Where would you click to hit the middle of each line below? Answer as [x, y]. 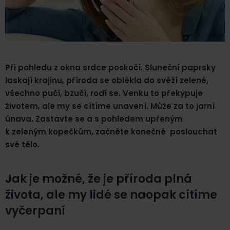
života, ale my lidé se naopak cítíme [111, 195]
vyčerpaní [35, 210]
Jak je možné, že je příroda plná [99, 179]
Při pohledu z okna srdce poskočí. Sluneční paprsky [110, 67]
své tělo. [22, 144]
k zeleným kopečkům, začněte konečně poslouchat [111, 131]
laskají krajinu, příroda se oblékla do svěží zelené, [107, 80]
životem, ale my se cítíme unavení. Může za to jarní [110, 106]
